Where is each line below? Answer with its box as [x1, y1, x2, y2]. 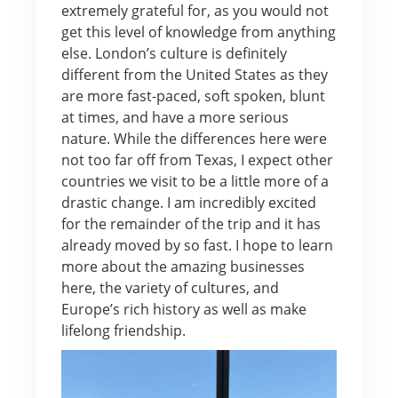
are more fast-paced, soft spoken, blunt [60, 85, 325, 106]
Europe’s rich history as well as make [60, 298, 306, 319]
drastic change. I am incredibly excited [60, 192, 316, 212]
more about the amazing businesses [60, 256, 305, 276]
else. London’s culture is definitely [60, 43, 287, 63]
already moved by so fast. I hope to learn [60, 235, 333, 255]
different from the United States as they [60, 64, 328, 84]
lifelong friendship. [60, 320, 186, 340]
